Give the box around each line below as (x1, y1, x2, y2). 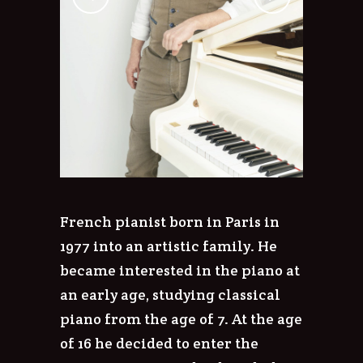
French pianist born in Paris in (60, 211, 280, 231)
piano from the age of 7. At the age (60, 309, 302, 328)
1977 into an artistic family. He (60, 236, 277, 255)
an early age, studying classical (60, 284, 280, 304)
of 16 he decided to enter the (60, 333, 258, 352)
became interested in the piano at (60, 260, 300, 280)
